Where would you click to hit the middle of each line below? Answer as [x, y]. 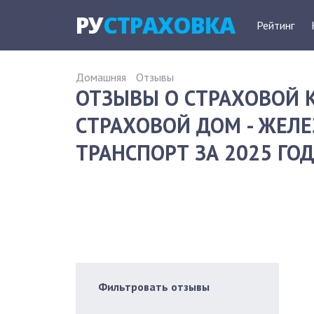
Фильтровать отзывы [154, 287]
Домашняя [101, 77]
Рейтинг [275, 25]
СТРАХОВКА [169, 25]
